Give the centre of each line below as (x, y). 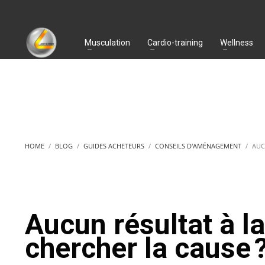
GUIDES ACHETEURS (114, 146)
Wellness (237, 42)
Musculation (107, 42)
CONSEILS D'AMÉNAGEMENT (198, 146)
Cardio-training (175, 42)
